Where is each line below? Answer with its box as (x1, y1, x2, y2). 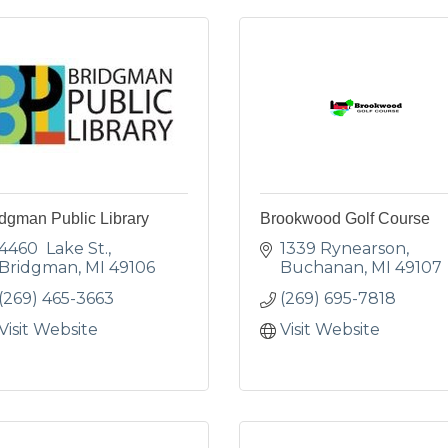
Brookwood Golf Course (260, 210, 430, 227)
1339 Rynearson (280, 239, 406, 258)
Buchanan (280, 258, 364, 277)
